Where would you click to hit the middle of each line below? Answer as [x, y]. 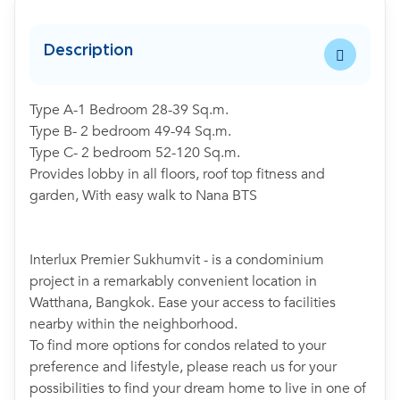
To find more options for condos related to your [178, 346]
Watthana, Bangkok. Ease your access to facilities [183, 303]
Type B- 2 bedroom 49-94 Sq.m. [130, 131]
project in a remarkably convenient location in [173, 281]
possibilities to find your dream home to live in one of [198, 388]
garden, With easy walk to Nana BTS [145, 196]
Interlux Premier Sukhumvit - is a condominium [177, 260]
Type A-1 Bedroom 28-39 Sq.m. [129, 110]
